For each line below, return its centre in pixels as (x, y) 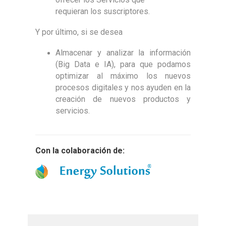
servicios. (73, 110)
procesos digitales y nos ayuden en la (123, 87)
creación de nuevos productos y (123, 99)
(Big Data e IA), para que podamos (123, 64)
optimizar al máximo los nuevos (123, 76)
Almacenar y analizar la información (123, 52)
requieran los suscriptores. (103, 11)
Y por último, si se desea (79, 32)
